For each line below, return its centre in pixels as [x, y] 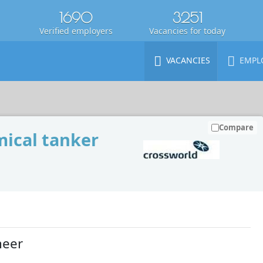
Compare [236, 127]
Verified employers [76, 31]
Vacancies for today [187, 31]
